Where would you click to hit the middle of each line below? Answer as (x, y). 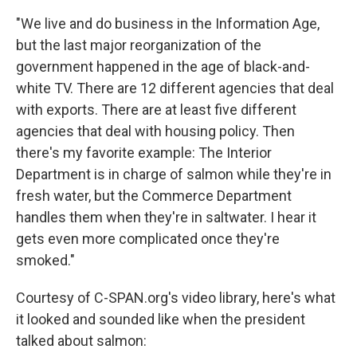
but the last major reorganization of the (139, 45)
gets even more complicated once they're (148, 239)
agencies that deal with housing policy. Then (155, 131)
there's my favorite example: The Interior (144, 153)
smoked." (45, 260)
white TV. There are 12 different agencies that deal (175, 88)
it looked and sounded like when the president (161, 319)
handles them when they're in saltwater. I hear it (166, 217)
